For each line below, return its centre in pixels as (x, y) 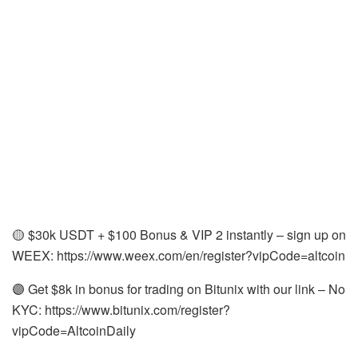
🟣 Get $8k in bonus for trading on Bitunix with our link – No (179, 288)
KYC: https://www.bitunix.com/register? (121, 309)
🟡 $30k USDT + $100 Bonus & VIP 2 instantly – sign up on (179, 234)
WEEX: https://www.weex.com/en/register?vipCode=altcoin (179, 255)
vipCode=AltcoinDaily (74, 330)
